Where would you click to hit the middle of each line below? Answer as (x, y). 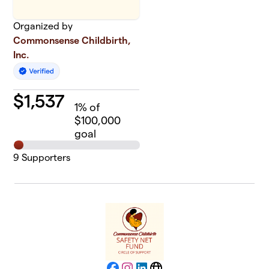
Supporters (45, 158)
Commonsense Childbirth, (72, 41)
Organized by (43, 26)
